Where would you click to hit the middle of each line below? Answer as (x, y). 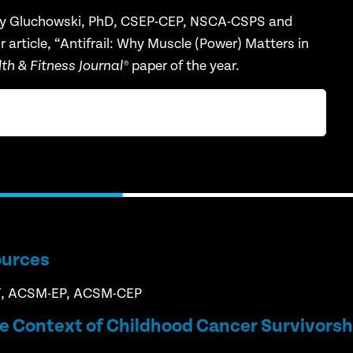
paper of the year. (184, 65)
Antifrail (85, 43)
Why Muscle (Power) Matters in (213, 43)
